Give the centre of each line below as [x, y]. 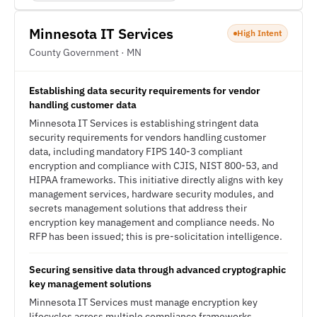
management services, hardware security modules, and [151, 194]
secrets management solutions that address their [138, 208]
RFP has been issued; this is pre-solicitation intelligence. [156, 236]
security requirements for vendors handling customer [148, 137]
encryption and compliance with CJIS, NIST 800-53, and [154, 166]
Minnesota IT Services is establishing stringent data [144, 123]
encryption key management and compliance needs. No [152, 222]
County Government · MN [85, 52]
